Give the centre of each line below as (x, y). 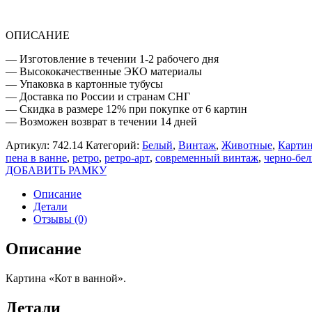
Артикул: (29, 145)
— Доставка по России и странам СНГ (98, 96)
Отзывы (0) (60, 219)
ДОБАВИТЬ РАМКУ (56, 170)
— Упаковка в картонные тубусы (84, 84)
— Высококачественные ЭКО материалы (104, 71)
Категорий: (114, 145)
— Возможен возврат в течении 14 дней (101, 121)
